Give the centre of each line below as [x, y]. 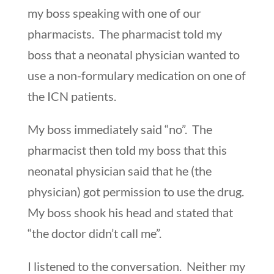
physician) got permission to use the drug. [137, 191]
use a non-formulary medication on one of [136, 75]
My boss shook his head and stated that [130, 212]
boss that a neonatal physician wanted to [133, 54]
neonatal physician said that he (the [119, 170]
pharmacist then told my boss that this [127, 150]
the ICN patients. [72, 96]
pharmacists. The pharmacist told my [124, 33]
